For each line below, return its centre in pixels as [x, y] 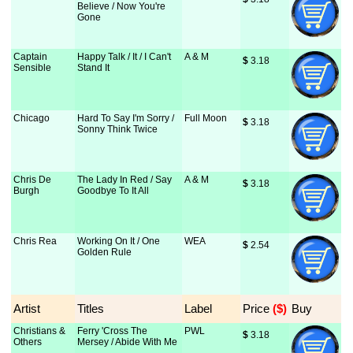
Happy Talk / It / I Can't [124, 57]
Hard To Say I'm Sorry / [126, 118]
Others [28, 342]
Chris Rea [35, 241]
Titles [91, 308]
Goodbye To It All [113, 191]
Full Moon [206, 118]
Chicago [32, 118]
